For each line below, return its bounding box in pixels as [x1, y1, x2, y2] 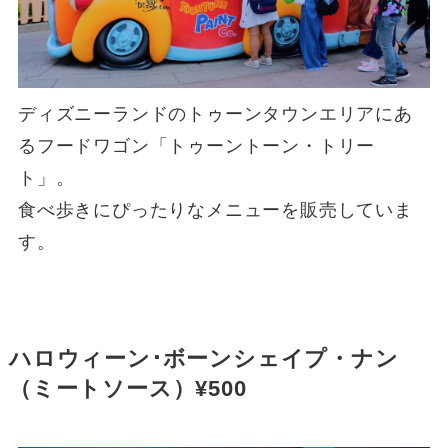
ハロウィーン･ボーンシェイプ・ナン [8, 346, 399, 371]
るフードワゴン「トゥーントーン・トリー [17, 135, 376, 156]
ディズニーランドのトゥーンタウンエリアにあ [17, 103, 413, 124]
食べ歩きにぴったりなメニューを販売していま [17, 199, 413, 220]
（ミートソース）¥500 [8, 376, 247, 401]
